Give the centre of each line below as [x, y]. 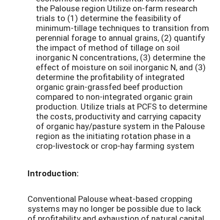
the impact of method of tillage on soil [108, 47]
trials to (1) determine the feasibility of [109, 18]
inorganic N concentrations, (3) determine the [121, 57]
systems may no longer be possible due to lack [114, 208]
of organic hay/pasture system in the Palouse [120, 126]
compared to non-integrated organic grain [114, 96]
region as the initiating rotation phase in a [113, 136]
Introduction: [53, 173]
